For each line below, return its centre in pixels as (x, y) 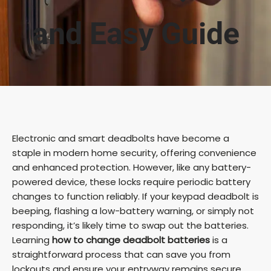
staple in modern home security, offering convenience (134, 153)
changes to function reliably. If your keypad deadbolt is (135, 197)
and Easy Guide (135, 34)
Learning (32, 240)
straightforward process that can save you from (121, 255)
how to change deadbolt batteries (131, 240)
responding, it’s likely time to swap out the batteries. (130, 226)
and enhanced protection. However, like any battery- (132, 168)
